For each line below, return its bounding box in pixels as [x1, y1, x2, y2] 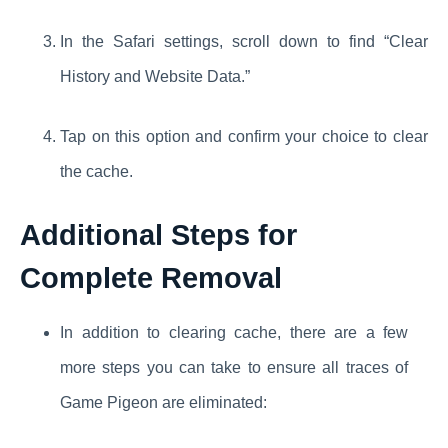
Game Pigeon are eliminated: [60, 394, 267, 412]
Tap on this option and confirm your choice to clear [60, 128, 428, 146]
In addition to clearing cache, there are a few [60, 324, 408, 342]
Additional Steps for [20, 219, 297, 252]
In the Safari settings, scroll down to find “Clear [60, 33, 428, 51]
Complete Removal [20, 262, 282, 295]
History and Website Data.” [60, 68, 250, 86]
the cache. [60, 163, 133, 181]
